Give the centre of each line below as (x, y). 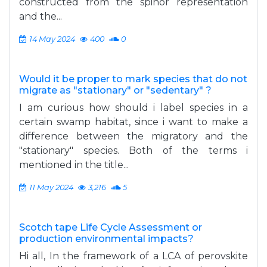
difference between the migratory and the (133, 136)
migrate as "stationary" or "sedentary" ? (115, 90)
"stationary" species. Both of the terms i (133, 150)
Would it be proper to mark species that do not (133, 79)
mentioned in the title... (74, 165)
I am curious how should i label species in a (133, 108)
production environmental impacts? (106, 239)
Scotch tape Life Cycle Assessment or (111, 227)
